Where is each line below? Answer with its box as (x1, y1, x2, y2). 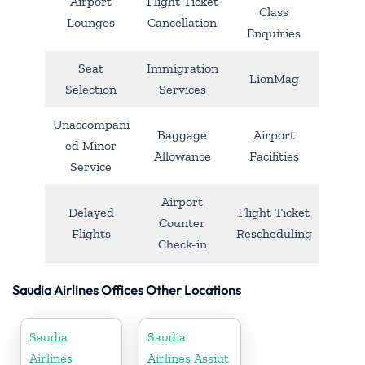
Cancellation (147, 14, 217, 30)
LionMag (248, 70, 299, 86)
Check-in (157, 235, 207, 252)
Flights (71, 225, 111, 241)
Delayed (68, 204, 114, 220)
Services (158, 81, 206, 97)
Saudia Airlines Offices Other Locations (12, 281, 241, 298)
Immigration (146, 59, 218, 76)
